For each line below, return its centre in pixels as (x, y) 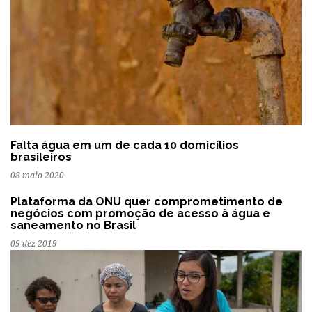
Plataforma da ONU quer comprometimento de (147, 202)
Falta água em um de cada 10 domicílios (125, 146)
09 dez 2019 (34, 244)
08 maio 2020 (37, 176)
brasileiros (41, 157)
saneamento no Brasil (73, 226)
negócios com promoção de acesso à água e (140, 214)
